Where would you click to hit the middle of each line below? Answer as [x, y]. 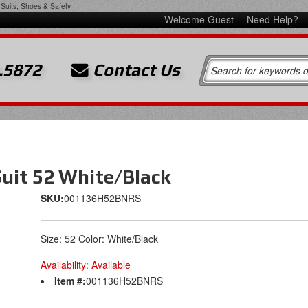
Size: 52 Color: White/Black [99, 239]
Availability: [66, 265]
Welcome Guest [200, 19]
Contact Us [135, 69]
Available [111, 265]
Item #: [70, 280]
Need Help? [272, 19]
